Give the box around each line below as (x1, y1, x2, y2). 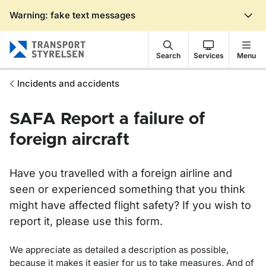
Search (156, 50, 180, 60)
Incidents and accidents (17, 78, 119, 89)
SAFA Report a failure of (9, 111, 205, 128)
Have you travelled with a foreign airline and (9, 167, 232, 179)
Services (193, 50, 224, 60)
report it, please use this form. (9, 215, 163, 227)
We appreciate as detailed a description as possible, (9, 244, 229, 255)
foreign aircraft (9, 132, 129, 148)
